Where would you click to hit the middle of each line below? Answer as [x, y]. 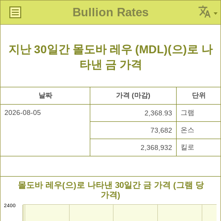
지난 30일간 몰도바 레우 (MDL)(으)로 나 [110, 50]
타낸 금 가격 [110, 65]
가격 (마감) [133, 95]
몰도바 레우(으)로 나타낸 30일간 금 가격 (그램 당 [111, 185]
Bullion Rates [110, 12]
